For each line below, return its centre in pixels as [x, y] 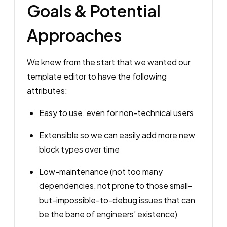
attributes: [47, 90]
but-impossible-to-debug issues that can [117, 200]
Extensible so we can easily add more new [117, 135]
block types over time [79, 149]
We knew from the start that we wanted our [109, 62]
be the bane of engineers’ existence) [108, 214]
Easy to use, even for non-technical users [116, 113]
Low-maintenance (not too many [101, 172]
